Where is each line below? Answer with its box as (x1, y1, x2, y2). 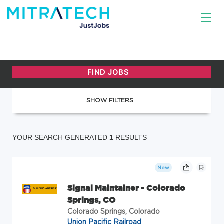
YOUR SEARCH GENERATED (12, 133, 109, 141)
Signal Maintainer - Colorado (67, 183, 185, 192)
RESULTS (113, 133, 147, 141)
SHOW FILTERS (86, 97, 133, 103)
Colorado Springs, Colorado (67, 207, 160, 215)
